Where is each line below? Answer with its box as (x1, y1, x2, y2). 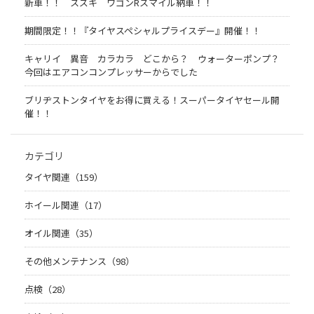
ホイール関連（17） (25, 198, 107, 212)
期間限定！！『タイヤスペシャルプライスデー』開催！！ (25, 24, 261, 38)
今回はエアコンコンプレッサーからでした (25, 65, 198, 79)
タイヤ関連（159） (25, 170, 103, 184)
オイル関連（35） (25, 226, 98, 240)
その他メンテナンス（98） (25, 254, 135, 268)
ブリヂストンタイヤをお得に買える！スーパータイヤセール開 (25, 93, 280, 107)
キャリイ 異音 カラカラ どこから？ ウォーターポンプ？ (25, 52, 289, 66)
